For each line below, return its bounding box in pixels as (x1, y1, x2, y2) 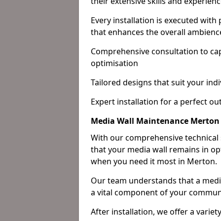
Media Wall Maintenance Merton (91, 115, 220, 126)
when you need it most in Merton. (91, 156, 217, 167)
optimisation (91, 58, 138, 69)
